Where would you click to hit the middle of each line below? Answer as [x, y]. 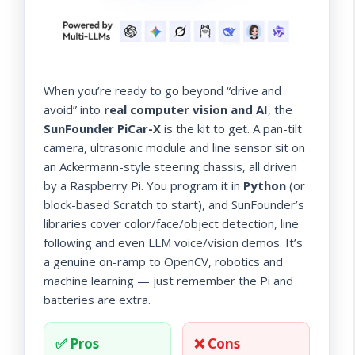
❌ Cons [217, 343]
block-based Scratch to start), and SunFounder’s [174, 204]
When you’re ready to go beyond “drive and [162, 90]
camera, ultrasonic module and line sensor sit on [174, 147]
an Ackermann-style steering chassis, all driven [170, 166]
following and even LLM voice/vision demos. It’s [173, 242]
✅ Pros [77, 343]
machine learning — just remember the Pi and [168, 280]
